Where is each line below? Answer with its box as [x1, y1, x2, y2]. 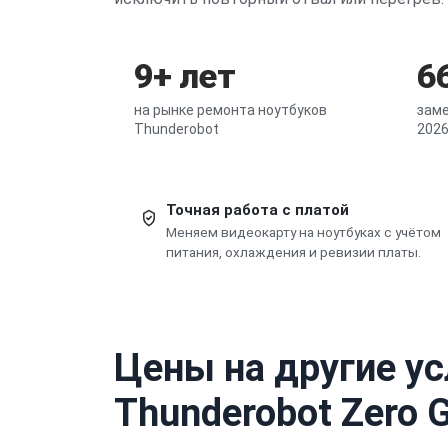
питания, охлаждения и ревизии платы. [166, 243, 421, 260]
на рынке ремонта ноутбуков [134, 101, 327, 118]
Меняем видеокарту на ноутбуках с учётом [166, 223, 441, 240]
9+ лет [134, 55, 235, 96]
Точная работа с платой [166, 200, 349, 219]
